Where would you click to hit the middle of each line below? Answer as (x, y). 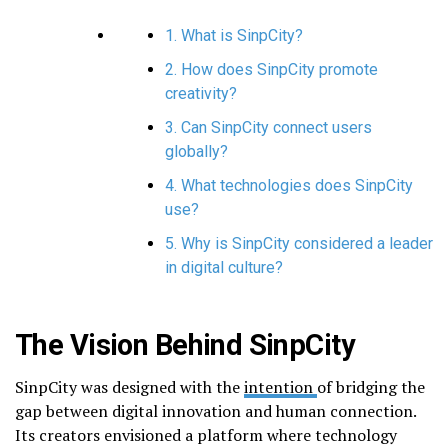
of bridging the (371, 386)
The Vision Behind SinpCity (185, 344)
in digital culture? (224, 267)
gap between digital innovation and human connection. (215, 410)
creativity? (201, 93)
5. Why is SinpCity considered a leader (299, 243)
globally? (196, 151)
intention (280, 386)
